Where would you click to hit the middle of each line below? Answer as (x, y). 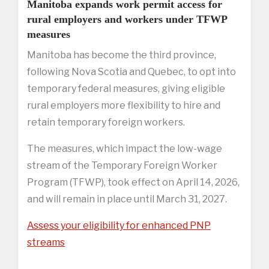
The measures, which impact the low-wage (125, 148)
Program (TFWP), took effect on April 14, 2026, (133, 182)
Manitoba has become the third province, (122, 55)
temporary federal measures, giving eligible (126, 88)
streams (46, 242)
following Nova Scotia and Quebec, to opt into (131, 71)
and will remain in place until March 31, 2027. (127, 199)
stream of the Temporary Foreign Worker (122, 165)
